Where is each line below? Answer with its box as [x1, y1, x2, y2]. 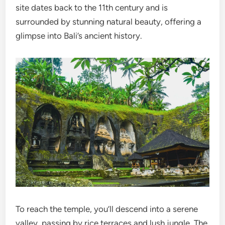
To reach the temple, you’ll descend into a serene [16, 204, 198, 214]
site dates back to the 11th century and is [16, 3, 168, 13]
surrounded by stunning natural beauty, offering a [16, 17, 202, 27]
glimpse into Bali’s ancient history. [16, 31, 143, 41]
